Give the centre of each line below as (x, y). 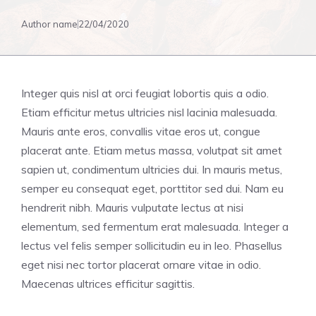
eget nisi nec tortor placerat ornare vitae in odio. (141, 265)
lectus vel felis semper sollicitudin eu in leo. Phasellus (152, 245)
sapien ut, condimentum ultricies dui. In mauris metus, (152, 169)
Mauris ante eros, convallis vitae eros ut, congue (141, 131)
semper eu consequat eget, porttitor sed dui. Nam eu (152, 188)
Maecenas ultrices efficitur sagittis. (108, 284)
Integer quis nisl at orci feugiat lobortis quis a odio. (145, 93)
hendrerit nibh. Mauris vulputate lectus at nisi (132, 207)
